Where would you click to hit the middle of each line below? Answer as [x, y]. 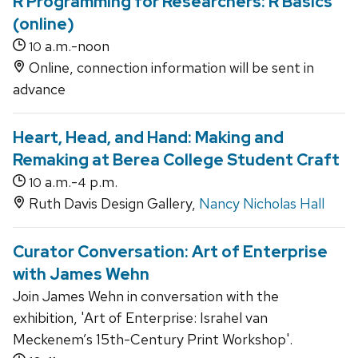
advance [39, 89]
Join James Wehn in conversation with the [146, 296]
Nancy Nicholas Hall [262, 204]
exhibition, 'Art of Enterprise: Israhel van [140, 318]
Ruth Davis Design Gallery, [112, 204]
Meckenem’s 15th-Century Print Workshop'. [153, 340]
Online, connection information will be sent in [170, 68]
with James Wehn [81, 274]
